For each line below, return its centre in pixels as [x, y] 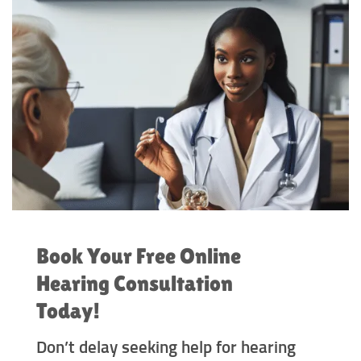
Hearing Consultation [135, 283]
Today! [68, 310]
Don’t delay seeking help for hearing [166, 348]
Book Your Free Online [139, 255]
